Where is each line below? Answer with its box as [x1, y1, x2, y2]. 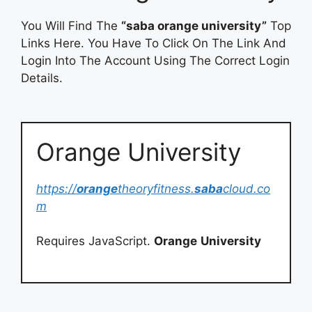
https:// [36, 181, 77, 196]
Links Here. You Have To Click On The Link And [21, 36, 286, 50]
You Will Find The [21, 18, 121, 33]
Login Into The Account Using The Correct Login [21, 53, 290, 68]
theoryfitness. [118, 181, 194, 196]
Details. [21, 70, 63, 85]
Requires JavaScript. [36, 234, 154, 248]
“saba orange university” [121, 18, 267, 33]
